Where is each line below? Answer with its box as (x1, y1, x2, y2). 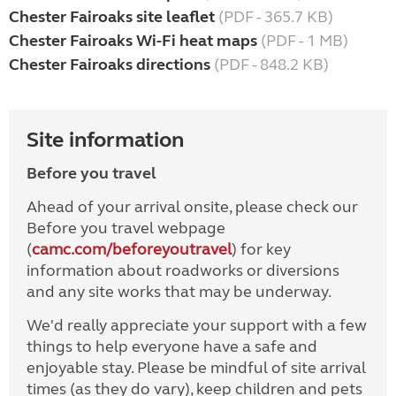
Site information (27, 127, 184, 154)
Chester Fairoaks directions (9, 55, 210, 75)
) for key (232, 240, 291, 260)
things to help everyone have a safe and (27, 337, 317, 357)
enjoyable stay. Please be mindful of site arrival (27, 358, 366, 378)
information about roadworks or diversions (27, 261, 339, 281)
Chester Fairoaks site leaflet (9, 7, 215, 27)
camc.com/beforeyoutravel (32, 240, 232, 260)
